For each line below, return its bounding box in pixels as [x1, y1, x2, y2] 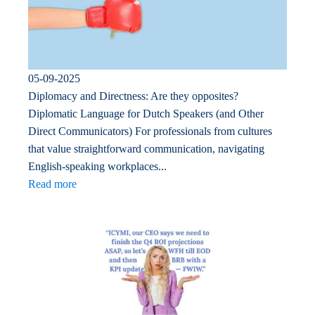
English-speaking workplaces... [28, 160, 167, 173]
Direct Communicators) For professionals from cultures [28, 125, 272, 138]
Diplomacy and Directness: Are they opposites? [28, 90, 238, 103]
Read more [28, 178, 77, 191]
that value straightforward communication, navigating [28, 143, 264, 155]
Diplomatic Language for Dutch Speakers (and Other [28, 108, 264, 120]
